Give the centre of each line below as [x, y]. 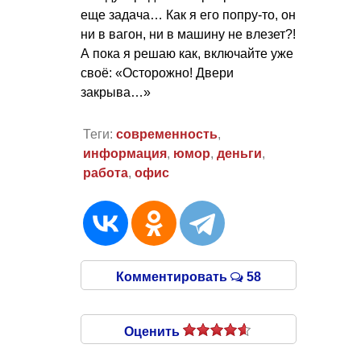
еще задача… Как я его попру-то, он [188, 15]
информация [124, 154]
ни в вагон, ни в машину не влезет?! [188, 34]
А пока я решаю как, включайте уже [187, 53]
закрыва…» [116, 92]
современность [166, 135]
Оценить [154, 332]
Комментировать [173, 277]
